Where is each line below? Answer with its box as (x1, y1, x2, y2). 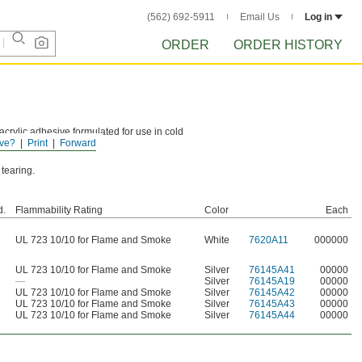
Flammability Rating (15, 204, 103, 216)
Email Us (240, 11, 280, 23)
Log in (305, 11, 332, 23)
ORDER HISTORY (234, 38, 343, 52)
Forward (60, 137, 96, 149)
